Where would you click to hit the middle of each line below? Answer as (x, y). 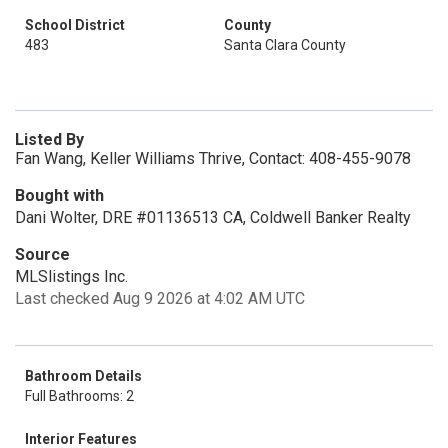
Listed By (49, 139)
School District (75, 25)
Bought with (59, 195)
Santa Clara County (285, 45)
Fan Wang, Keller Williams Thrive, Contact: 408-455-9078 (213, 158)
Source (42, 254)
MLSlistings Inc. (71, 276)
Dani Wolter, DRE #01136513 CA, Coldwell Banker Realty (213, 217)
